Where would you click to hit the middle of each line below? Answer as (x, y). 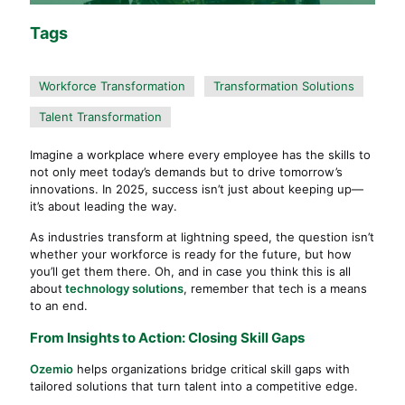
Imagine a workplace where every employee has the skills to (200, 155)
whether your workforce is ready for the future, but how (191, 254)
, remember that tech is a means (275, 288)
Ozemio (52, 369)
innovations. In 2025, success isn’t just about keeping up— (197, 189)
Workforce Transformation (112, 86)
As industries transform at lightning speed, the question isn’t (202, 237)
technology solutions (123, 288)
